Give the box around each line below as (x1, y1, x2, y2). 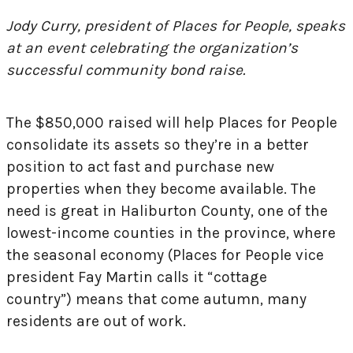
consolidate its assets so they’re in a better (6, 136, 309, 154)
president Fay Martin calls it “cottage (6, 268, 267, 287)
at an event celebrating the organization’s (6, 39, 298, 57)
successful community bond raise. (6, 61, 249, 79)
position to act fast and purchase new (6, 158, 274, 176)
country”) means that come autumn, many (6, 290, 307, 309)
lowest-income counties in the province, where (6, 224, 336, 243)
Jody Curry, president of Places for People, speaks (6, 17, 345, 35)
